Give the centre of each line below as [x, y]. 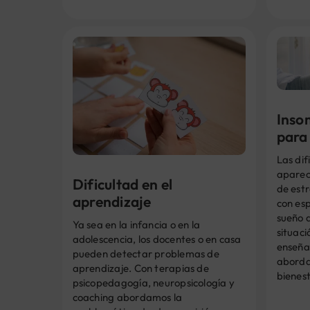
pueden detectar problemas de [146, 254]
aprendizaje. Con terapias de [140, 268]
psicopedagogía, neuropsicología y [154, 283]
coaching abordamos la [127, 298]
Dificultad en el [122, 184]
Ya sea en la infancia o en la [136, 225]
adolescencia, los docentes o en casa [157, 239]
